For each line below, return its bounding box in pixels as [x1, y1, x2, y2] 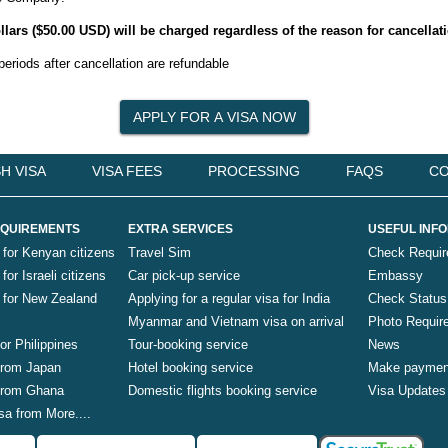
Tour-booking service [128, 337, 248, 352]
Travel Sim [128, 245, 191, 260]
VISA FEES [92, 163, 162, 179]
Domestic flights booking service [128, 383, 317, 398]
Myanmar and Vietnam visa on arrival [128, 314, 344, 329]
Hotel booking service [128, 360, 253, 375]
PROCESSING [208, 163, 300, 179]
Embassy [368, 268, 423, 283]
